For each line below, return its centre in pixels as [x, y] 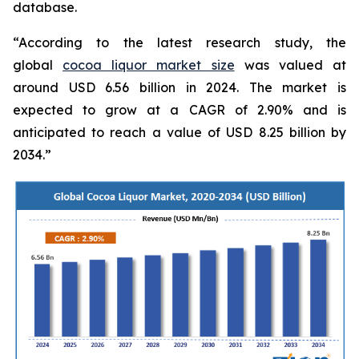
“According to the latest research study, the [179, 42]
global [38, 65]
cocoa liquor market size [149, 65]
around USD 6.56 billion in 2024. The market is [179, 87]
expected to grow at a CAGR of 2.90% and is [179, 110]
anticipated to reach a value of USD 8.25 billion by [179, 132]
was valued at [290, 65]
